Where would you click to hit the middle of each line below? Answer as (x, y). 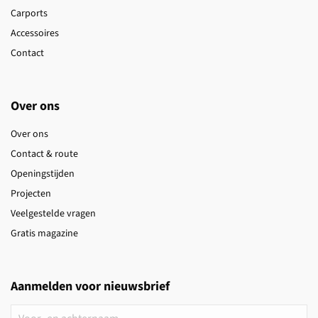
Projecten (31, 194)
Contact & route (44, 154)
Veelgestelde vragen (53, 214)
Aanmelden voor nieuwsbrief (90, 286)
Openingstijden (43, 174)
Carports (29, 13)
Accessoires (35, 33)
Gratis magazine (44, 234)
